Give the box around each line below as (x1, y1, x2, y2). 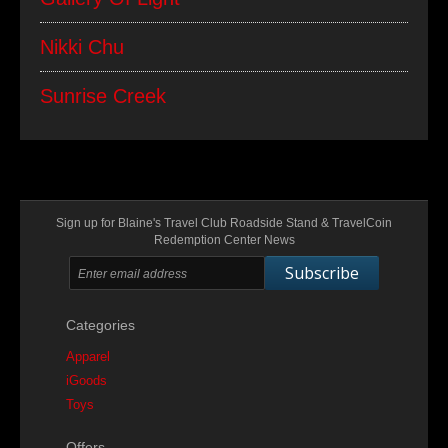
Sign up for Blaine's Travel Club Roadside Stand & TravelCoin (56, 216, 392, 230)
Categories (66, 317, 135, 333)
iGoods (66, 373, 107, 388)
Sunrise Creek (40, 85, 166, 107)
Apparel (66, 349, 110, 364)
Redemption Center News (153, 233, 295, 247)
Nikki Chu (40, 36, 124, 58)
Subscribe (285, 262, 359, 284)
